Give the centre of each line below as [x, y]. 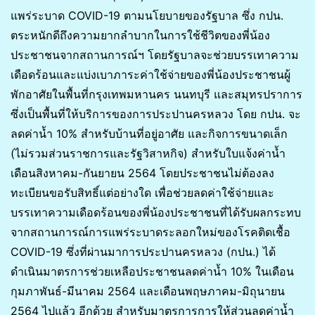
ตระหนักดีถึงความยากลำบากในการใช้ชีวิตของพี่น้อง [140, 35]
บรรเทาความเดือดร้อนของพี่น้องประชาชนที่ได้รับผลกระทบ [156, 212]
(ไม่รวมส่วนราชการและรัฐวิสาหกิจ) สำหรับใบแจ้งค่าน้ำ [148, 153]
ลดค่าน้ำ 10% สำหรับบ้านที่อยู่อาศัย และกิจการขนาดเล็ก [149, 134]
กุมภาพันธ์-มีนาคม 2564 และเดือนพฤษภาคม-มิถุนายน [148, 291]
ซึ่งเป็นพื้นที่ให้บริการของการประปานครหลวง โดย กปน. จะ [156, 114]
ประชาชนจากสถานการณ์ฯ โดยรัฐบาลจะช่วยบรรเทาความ [155, 55]
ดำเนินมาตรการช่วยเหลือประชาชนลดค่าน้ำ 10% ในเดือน [152, 271]
